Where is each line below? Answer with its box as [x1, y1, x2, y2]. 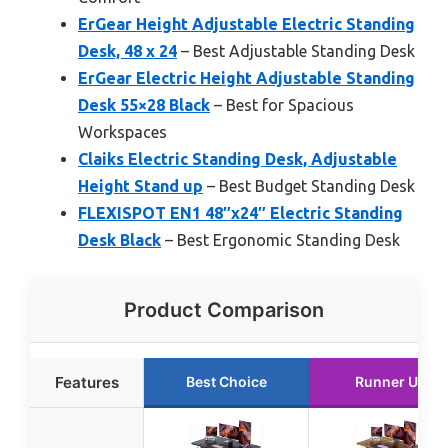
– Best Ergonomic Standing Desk [161, 230, 400, 249]
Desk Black [78, 230, 161, 249]
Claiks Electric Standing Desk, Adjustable [78, 149, 397, 168]
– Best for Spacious [210, 95, 354, 114]
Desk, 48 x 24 [78, 41, 177, 60]
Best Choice [185, 372, 267, 390]
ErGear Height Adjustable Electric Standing [78, 14, 415, 33]
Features [54, 372, 119, 392]
